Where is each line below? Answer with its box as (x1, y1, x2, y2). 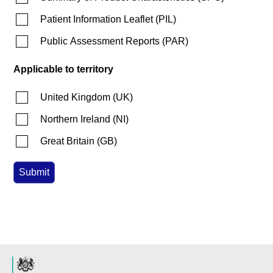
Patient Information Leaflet (40, 13, 153, 24)
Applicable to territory (13, 63, 113, 74)
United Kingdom (40, 91, 110, 102)
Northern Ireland (40, 113, 110, 124)
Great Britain (40, 135, 94, 146)
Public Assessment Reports (40, 35, 160, 46)
